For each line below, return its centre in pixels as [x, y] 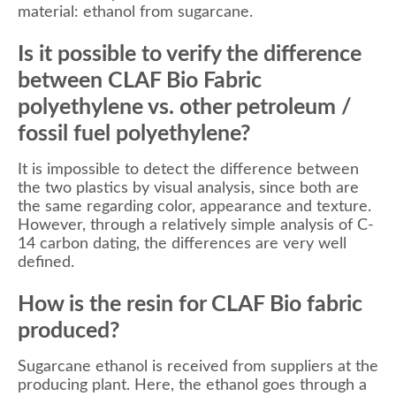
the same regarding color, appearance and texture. [194, 206]
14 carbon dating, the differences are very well [182, 244]
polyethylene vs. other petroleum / [185, 107]
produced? [69, 331]
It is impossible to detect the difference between [188, 169]
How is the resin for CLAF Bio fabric [190, 304]
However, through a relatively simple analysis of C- [196, 225]
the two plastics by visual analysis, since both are [188, 188]
